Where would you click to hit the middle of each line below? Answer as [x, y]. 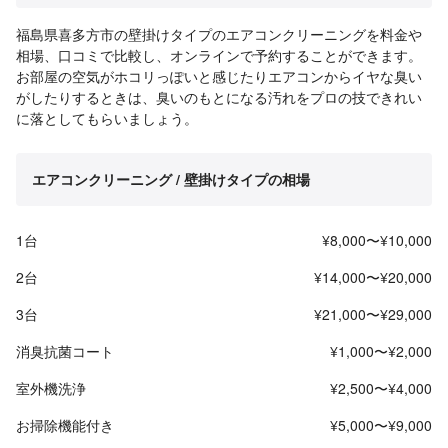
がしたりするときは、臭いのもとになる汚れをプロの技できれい [219, 96]
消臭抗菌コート [65, 350]
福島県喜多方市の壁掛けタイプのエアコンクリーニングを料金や [219, 33]
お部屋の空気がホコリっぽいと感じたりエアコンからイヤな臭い [219, 75]
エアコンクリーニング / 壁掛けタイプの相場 [171, 178]
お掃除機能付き [65, 424]
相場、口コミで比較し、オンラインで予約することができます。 [219, 54]
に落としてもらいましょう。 [107, 117]
